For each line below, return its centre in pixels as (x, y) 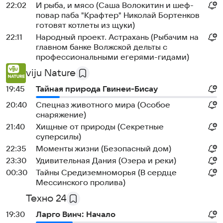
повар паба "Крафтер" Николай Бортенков (118, 15)
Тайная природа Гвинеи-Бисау (97, 89)
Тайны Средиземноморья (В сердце (106, 173)
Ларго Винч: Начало (76, 215)
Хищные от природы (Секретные (100, 127)
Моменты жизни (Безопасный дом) (104, 149)
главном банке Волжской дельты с (102, 47)
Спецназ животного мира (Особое (103, 105)
